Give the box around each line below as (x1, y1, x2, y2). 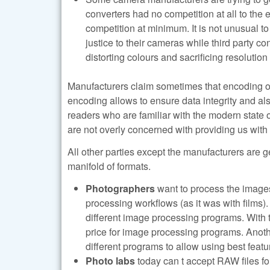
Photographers (86, 181, 155, 195)
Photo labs (86, 253, 135, 268)
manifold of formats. (67, 159, 151, 173)
